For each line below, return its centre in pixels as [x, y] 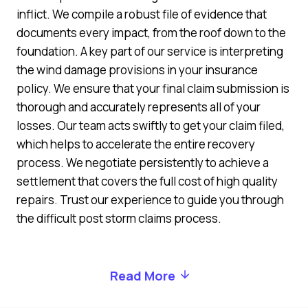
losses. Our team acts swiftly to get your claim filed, [151, 125]
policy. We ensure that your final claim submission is [153, 88]
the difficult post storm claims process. [119, 218]
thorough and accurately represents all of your [139, 107]
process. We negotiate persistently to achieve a [143, 162]
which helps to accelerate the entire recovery [136, 144]
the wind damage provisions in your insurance [137, 69]
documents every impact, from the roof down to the [151, 32]
